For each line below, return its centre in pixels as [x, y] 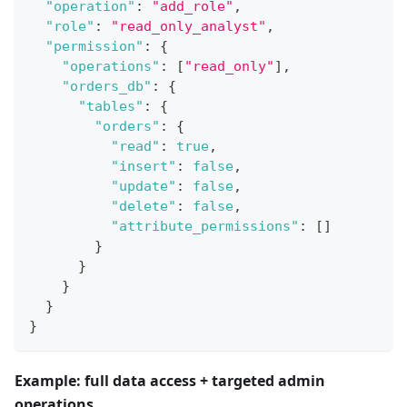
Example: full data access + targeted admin [170, 381]
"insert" [144, 167]
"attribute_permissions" [205, 227]
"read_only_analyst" [189, 27]
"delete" [144, 207]
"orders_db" [107, 87]
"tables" [111, 107]
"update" [144, 187]
